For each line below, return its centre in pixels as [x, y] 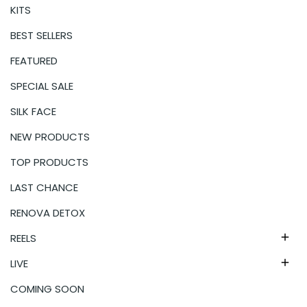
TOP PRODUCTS [49, 162]
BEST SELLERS [41, 35]
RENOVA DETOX [48, 212]
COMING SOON [47, 288]
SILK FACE [33, 111]
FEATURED [34, 60]
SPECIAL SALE [42, 86]
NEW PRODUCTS [50, 136]
